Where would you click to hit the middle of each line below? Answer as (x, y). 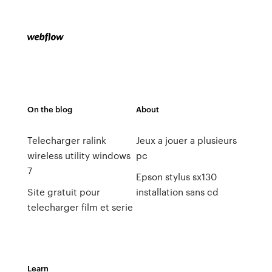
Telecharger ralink (66, 140)
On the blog (49, 109)
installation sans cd (177, 192)
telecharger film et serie (80, 207)
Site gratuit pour (63, 192)
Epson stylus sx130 (176, 177)
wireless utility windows (79, 155)
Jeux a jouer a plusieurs (186, 140)
